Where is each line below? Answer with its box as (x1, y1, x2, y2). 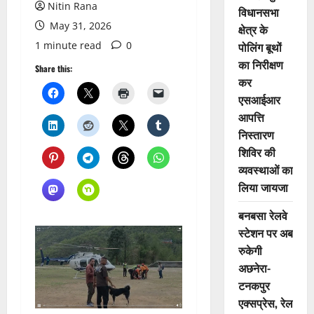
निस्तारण (238, 126, 274, 144)
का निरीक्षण (238, 56, 283, 74)
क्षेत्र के (238, 21, 268, 39)
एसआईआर (238, 91, 280, 109)
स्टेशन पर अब (238, 224, 293, 242)
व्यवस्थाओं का (238, 161, 293, 179)
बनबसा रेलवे (238, 207, 287, 224)
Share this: (35, 62, 72, 75)
